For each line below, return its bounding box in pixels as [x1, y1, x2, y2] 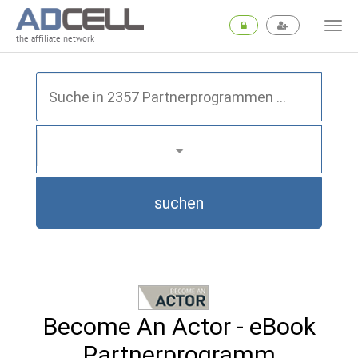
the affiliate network [16, 33, 94, 45]
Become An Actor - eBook [42, 312, 316, 340]
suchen [154, 193, 204, 213]
